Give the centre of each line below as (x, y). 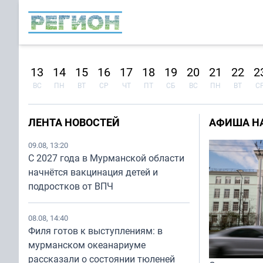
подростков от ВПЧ (71, 186)
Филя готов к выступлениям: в (95, 231)
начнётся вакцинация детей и (93, 172)
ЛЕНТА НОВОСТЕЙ (74, 122)
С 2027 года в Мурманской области (106, 158)
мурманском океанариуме (87, 245)
